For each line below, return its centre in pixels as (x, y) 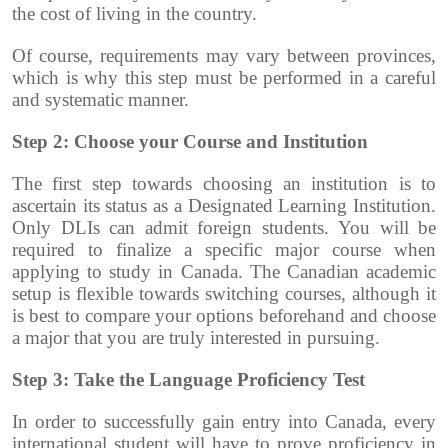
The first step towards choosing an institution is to (224, 184)
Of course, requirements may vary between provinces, (224, 56)
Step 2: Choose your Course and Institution (190, 142)
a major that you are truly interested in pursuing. (196, 338)
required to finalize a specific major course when (224, 250)
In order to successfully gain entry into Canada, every (224, 422)
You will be (387, 228)
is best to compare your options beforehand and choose (224, 316)
